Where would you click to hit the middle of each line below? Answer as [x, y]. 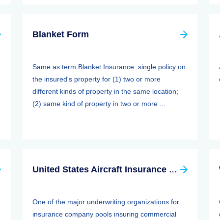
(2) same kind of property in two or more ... [99, 104]
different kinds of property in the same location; [105, 91]
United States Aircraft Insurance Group [173, 170]
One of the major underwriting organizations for [106, 202]
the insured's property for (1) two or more [96, 79]
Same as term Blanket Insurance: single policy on [109, 67]
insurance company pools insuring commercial [104, 214]
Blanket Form [61, 34]
